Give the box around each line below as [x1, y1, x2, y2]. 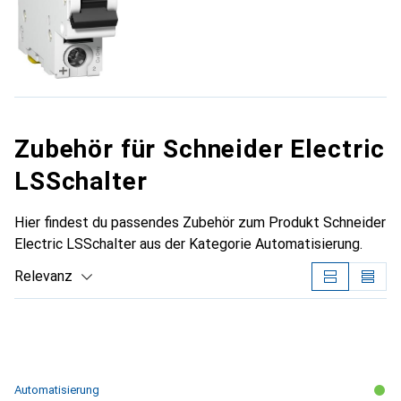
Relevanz [14, 267, 73, 285]
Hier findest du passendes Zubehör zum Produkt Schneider [14, 213, 386, 231]
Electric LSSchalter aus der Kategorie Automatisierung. [14, 235, 363, 252]
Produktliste [14, 300, 94, 318]
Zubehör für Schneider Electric [14, 133, 386, 164]
